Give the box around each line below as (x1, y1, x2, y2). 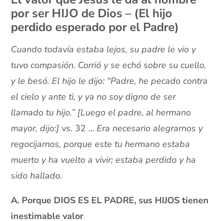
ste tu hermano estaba (100, 138, 190, 150)
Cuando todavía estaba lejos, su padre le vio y (11, 43, 196, 56)
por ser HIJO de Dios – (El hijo (11, 5, 173, 22)
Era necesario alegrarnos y (97, 122, 203, 135)
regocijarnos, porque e (11, 138, 100, 150)
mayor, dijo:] (11, 122, 62, 135)
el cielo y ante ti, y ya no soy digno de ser (11, 91, 176, 103)
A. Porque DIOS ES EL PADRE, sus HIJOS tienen (11, 194, 209, 207)
